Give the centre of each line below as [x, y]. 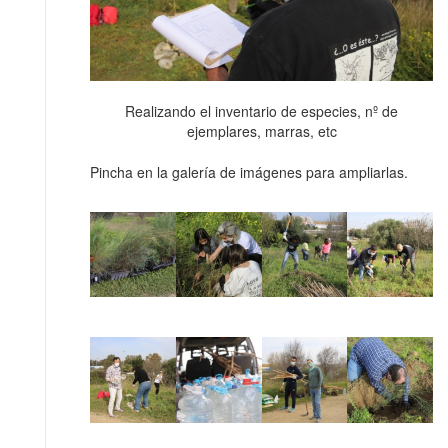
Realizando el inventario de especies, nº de [261, 110]
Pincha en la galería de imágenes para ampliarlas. [249, 171]
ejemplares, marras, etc [261, 130]
